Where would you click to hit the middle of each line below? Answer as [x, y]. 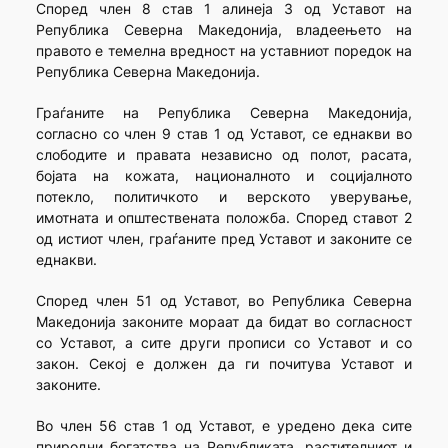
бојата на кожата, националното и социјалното [224, 176]
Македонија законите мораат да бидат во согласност [224, 322]
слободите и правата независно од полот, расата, [224, 155]
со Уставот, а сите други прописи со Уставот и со [224, 343]
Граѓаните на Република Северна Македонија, [224, 113]
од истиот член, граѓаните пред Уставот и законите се [224, 239]
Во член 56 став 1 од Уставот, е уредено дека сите [224, 426]
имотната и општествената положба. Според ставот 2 [224, 218]
